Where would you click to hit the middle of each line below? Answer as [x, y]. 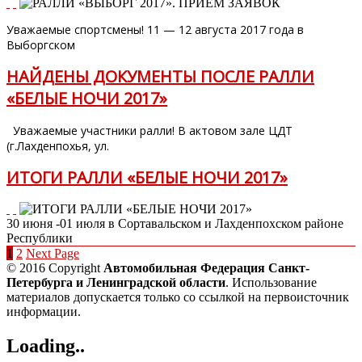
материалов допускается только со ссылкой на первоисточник [178, 297]
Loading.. [46, 345]
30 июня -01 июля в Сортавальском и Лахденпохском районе [175, 223]
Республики [40, 238]
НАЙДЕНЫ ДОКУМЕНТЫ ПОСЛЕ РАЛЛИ [160, 77]
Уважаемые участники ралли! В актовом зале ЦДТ [149, 130]
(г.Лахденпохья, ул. [58, 145]
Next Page [53, 253]
